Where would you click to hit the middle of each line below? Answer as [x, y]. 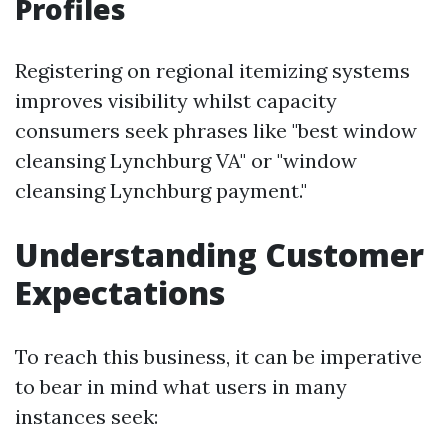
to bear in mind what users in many [181, 386]
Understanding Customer [219, 254]
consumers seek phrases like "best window [216, 130]
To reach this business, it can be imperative [218, 356]
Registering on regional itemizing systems [212, 70]
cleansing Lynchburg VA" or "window [186, 160]
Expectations [120, 292]
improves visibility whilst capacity [176, 100]
